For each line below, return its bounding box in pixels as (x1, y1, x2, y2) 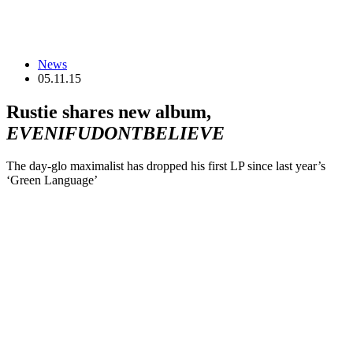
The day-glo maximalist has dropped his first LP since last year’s (6, 159, 325, 173)
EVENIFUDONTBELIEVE (6, 122, 225, 143)
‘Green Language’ (6, 173, 98, 188)
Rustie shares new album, (6, 101, 211, 122)
